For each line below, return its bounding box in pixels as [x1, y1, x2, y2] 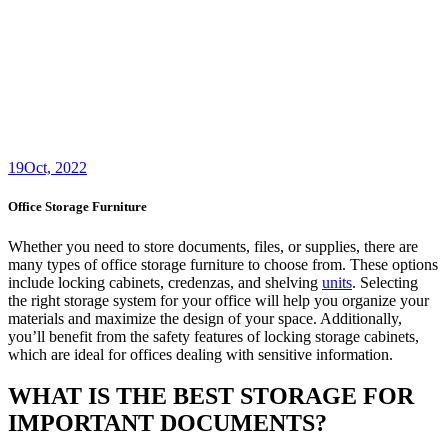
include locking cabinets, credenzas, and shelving [8, 273, 322, 291]
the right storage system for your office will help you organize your [8, 291, 429, 309]
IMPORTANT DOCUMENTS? [8, 410, 327, 437]
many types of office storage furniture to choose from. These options [8, 255, 438, 273]
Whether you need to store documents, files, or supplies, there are [8, 237, 418, 255]
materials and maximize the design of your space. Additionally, [8, 309, 402, 327]
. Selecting [352, 273, 418, 291]
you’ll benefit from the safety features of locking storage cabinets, [8, 327, 419, 345]
